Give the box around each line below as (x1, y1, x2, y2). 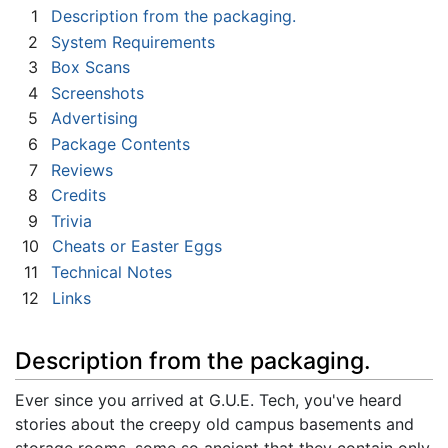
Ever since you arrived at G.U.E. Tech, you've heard (15, 390, 402, 411)
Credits (51, 185, 106, 206)
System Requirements (51, 31, 215, 52)
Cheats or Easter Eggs (52, 236, 222, 257)
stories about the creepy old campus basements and (15, 414, 414, 435)
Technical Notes (51, 261, 172, 282)
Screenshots (51, 82, 144, 103)
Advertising (51, 108, 138, 129)
